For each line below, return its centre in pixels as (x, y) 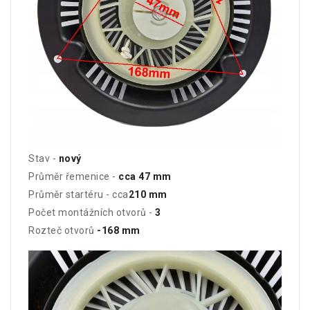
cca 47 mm (145, 177)
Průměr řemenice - (73, 177)
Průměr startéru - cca (79, 195)
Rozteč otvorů (63, 231)
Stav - (44, 159)
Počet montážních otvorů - (91, 213)
